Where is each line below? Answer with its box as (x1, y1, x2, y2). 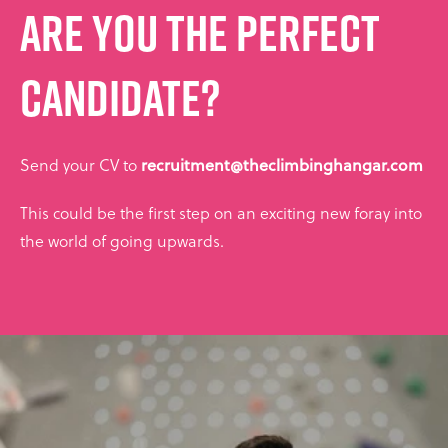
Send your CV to (20, 153, 141, 177)
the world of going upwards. (20, 229, 224, 253)
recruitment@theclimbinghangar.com (141, 154, 423, 177)
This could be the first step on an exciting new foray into (20, 201, 422, 225)
